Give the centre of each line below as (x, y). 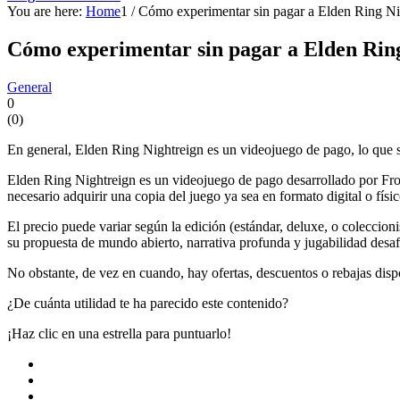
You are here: (45, 11)
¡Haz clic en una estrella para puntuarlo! (119, 333)
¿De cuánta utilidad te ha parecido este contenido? (148, 303)
